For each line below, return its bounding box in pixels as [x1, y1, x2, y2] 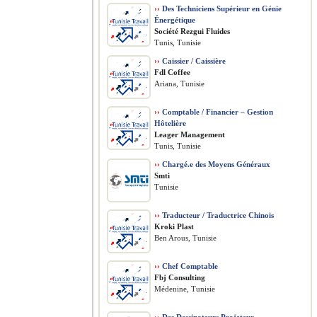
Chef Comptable [160, 262, 218, 270]
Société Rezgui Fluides [154, 27, 230, 35]
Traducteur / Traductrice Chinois [160, 211, 274, 219]
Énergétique [154, 16, 195, 24]
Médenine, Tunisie [154, 284, 215, 293]
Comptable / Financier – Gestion [160, 108, 273, 116]
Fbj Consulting [154, 273, 205, 282]
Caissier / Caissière [160, 57, 226, 65]
